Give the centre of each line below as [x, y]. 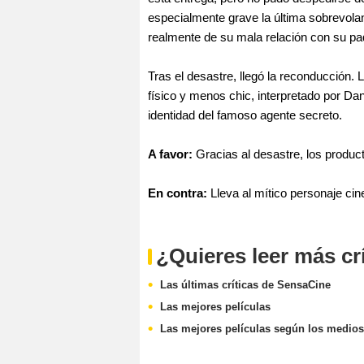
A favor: [170, 154]
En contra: [178, 193]
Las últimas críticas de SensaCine [245, 285]
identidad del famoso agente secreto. [245, 115]
